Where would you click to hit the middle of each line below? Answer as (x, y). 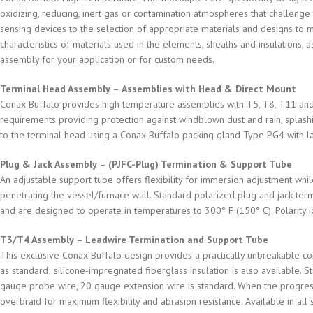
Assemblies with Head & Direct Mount (209, 89)
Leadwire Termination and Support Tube (177, 240)
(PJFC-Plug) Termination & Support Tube (200, 164)
